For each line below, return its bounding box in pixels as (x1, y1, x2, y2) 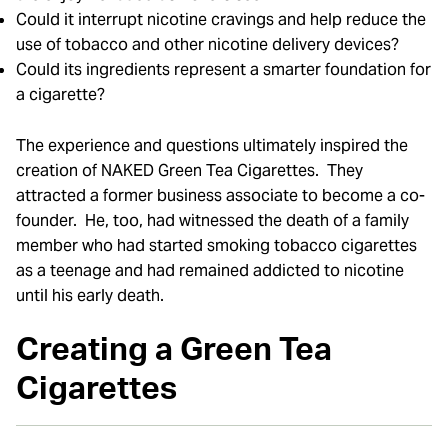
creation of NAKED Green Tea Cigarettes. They (16, 159, 363, 181)
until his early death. (16, 284, 164, 306)
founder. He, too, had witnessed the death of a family (16, 209, 409, 231)
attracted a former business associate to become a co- (16, 184, 425, 206)
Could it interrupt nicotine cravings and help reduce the (16, 8, 426, 30)
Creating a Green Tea (16, 334, 332, 367)
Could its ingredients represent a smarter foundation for (16, 58, 431, 80)
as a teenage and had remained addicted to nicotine (16, 259, 404, 281)
